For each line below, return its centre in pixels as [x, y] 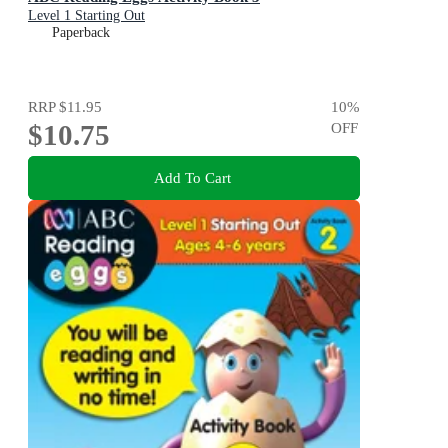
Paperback [81, 33]
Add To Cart [192, 177]
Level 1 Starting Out [86, 16]
